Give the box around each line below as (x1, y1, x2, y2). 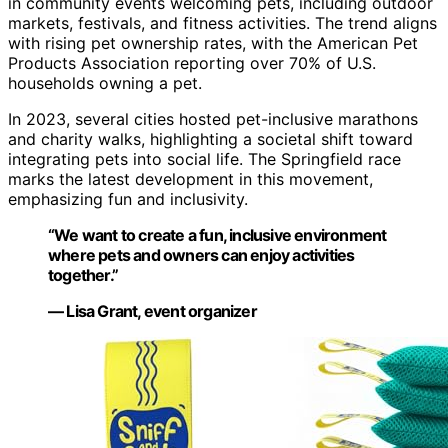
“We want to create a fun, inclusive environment (48, 225, 387, 246)
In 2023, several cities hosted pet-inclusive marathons (8, 109, 418, 130)
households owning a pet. (8, 73, 202, 94)
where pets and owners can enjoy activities (48, 245, 355, 266)
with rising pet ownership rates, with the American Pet (8, 33, 418, 54)
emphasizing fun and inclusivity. (8, 189, 248, 210)
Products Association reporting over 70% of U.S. (8, 53, 376, 74)
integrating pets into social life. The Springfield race (8, 149, 401, 170)
